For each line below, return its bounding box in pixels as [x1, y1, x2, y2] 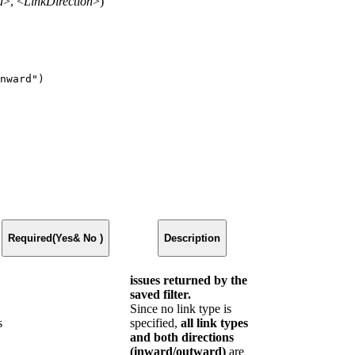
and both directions [130, 330, 234, 344]
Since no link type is [130, 301, 231, 315]
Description [163, 231, 220, 244]
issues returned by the [130, 273, 247, 287]
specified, [130, 315, 181, 330]
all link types [181, 315, 248, 330]
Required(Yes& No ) [8, 231, 103, 244]
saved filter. [130, 287, 191, 301]
